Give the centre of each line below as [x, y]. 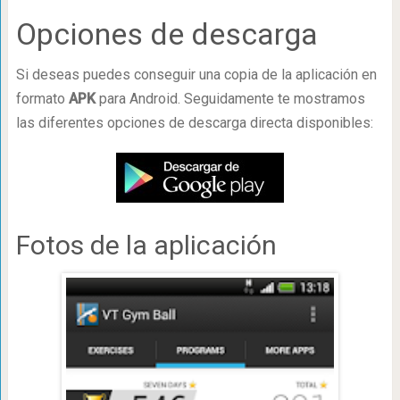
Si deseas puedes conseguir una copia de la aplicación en [196, 75]
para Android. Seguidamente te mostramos [230, 99]
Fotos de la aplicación [146, 245]
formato [42, 99]
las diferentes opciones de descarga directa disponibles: [194, 123]
